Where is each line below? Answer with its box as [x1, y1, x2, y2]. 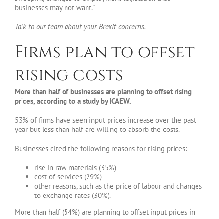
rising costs [15, 64, 123, 87]
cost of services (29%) [34, 172, 102, 182]
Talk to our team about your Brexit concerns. [15, 22, 146, 32]
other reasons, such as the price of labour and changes [34, 181, 202, 191]
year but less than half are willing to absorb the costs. [15, 125, 180, 134]
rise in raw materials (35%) [34, 163, 116, 173]
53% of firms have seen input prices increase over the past [15, 115, 196, 125]
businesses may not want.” [15, 3, 95, 13]
